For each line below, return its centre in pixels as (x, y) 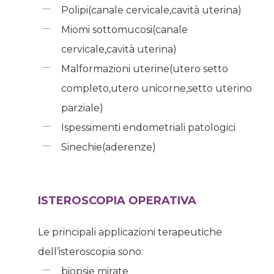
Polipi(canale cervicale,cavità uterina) (151, 10)
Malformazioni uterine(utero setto (144, 68)
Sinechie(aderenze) (108, 147)
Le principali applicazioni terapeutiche (130, 232)
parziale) (82, 108)
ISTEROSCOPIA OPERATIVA (117, 200)
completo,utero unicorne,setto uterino (156, 88)
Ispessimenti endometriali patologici (148, 127)
